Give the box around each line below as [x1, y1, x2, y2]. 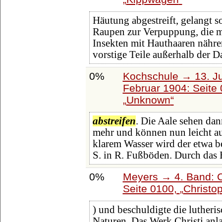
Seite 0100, [122, 182, 180, 194]
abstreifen [92, 115, 136, 127]
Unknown [126, 94, 170, 106]
